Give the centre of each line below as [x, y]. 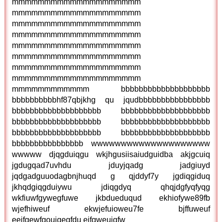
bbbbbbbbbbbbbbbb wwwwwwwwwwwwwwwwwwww [111, 143]
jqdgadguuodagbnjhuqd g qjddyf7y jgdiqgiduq [111, 176]
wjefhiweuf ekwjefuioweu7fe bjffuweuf [111, 209]
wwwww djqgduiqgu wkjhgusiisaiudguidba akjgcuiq [111, 154]
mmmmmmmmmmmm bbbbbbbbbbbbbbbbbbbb [111, 89]
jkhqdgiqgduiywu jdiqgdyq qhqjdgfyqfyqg [111, 187]
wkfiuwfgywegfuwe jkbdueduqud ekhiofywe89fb [111, 198]
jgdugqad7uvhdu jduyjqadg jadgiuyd [111, 165]
